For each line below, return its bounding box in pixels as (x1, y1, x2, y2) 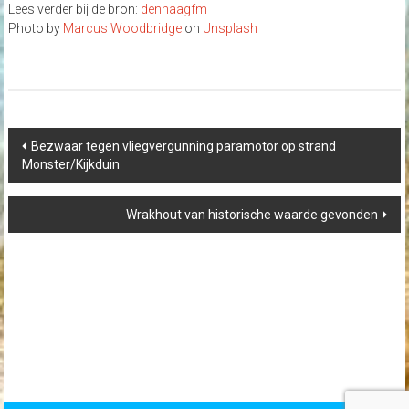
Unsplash (202, 21, 257, 37)
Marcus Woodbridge (62, 21, 182, 37)
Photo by (7, 21, 63, 37)
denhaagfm (140, 2, 207, 17)
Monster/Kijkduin (21, 157, 120, 173)
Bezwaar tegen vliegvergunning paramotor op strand (30, 139, 336, 154)
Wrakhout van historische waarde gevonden (126, 207, 379, 223)
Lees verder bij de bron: (7, 2, 141, 17)
